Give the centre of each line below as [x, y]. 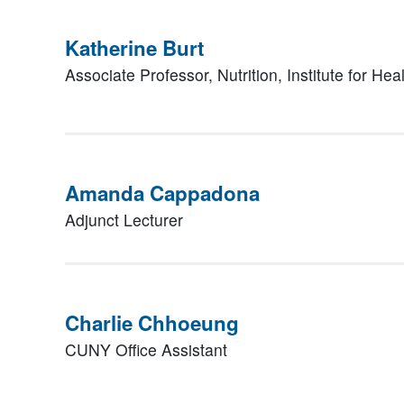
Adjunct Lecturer [124, 220]
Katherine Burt [134, 48]
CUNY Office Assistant [146, 349]
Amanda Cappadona [162, 193]
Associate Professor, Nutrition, [176, 74]
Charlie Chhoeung [152, 323]
